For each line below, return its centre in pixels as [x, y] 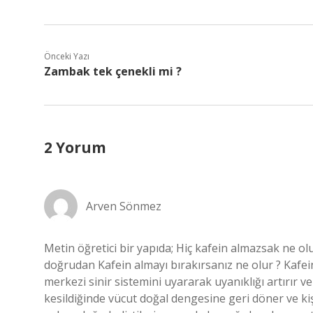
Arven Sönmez [124, 206]
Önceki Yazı [67, 56]
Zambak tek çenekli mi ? [113, 71]
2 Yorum [75, 147]
